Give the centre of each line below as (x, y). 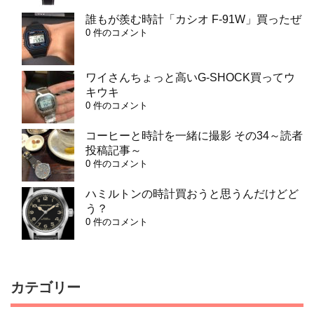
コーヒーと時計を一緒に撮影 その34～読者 (194, 136)
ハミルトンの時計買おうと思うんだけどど (192, 194)
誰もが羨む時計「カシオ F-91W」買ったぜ (193, 20)
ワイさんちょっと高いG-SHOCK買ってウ (190, 78)
